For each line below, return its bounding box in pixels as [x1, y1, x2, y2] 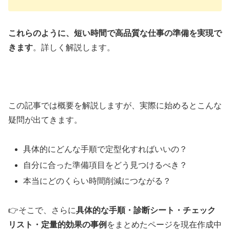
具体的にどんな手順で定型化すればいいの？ [23, 144, 188, 154]
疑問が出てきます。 [8, 116, 82, 125]
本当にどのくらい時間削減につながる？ [23, 177, 171, 186]
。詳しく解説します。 [33, 43, 115, 52]
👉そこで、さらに [8, 206, 76, 215]
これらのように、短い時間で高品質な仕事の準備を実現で [8, 28, 222, 37]
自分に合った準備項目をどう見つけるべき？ [23, 161, 188, 170]
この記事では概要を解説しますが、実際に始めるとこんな [8, 101, 222, 110]
